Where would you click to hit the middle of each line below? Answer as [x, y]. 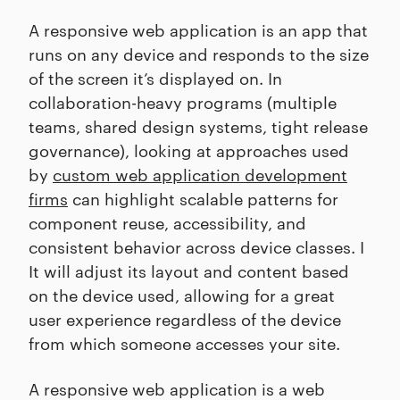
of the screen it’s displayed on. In [155, 78]
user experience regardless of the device [185, 319]
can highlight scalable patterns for [203, 198]
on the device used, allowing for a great [182, 295]
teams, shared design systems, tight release [198, 126]
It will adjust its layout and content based [189, 271]
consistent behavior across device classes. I [196, 246]
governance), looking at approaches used [189, 150]
